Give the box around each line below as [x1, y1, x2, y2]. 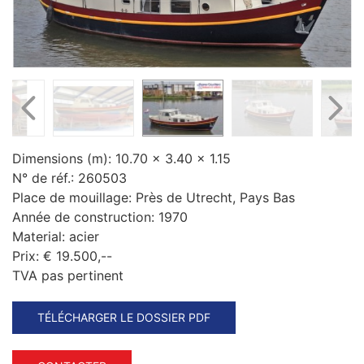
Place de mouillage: [12, 188, 132, 206]
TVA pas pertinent [12, 266, 123, 284]
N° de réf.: [12, 169, 74, 186]
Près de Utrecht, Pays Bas [136, 188, 295, 206]
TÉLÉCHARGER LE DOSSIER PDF [37, 310, 210, 324]
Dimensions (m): [12, 149, 111, 167]
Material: [12, 227, 65, 245]
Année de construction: [12, 208, 154, 225]
